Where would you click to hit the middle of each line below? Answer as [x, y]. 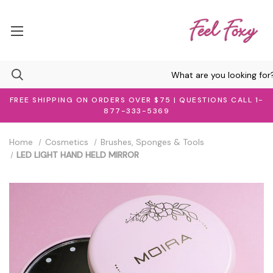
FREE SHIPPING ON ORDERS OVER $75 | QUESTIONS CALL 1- [136, 100]
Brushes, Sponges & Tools [152, 142]
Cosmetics [66, 142]
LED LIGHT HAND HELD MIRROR [78, 155]
